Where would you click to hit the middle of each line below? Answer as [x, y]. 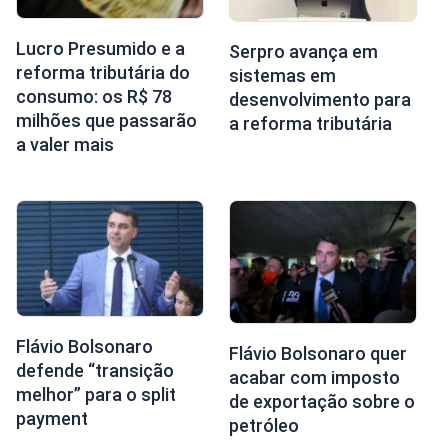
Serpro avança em [303, 52]
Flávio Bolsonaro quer [317, 354]
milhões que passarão [106, 121]
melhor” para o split [95, 394]
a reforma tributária [310, 124]
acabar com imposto [314, 378]
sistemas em [282, 76]
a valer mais [64, 145]
